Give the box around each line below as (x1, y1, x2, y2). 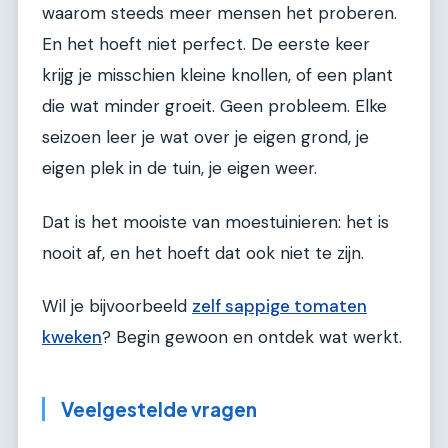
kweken (42, 326, 102, 349)
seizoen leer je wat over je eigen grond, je (42, 126, 369, 149)
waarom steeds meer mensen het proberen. (42, 2, 397, 25)
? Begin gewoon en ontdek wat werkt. (102, 326, 402, 349)
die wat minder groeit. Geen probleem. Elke (42, 95, 387, 118)
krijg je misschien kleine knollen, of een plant (42, 64, 393, 87)
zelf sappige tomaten (192, 295, 367, 318)
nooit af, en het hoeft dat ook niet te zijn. (42, 241, 364, 264)
